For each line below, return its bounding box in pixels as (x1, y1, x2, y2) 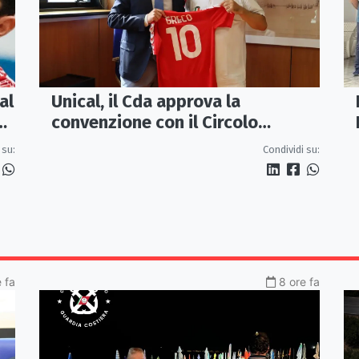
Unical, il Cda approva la (51, 91, 240, 113)
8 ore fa (279, 275, 320, 289)
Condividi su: (263, 143, 320, 156)
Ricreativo (51, 132, 132, 155)
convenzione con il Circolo (51, 111, 258, 134)
